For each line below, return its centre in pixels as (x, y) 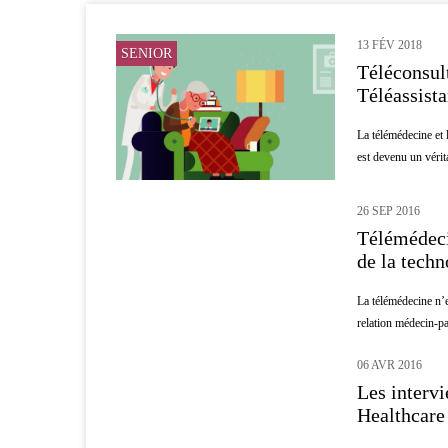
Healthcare (401, 415)
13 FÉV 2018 (390, 44)
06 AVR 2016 (390, 365)
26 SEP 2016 (389, 211)
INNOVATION (163, 374)
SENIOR (146, 53)
